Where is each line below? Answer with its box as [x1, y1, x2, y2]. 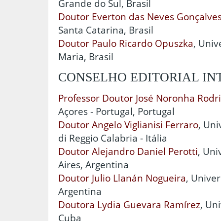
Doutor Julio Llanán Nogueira [58, 171, 186, 185]
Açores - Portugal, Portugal [58, 105, 175, 118]
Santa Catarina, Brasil [58, 23, 153, 37]
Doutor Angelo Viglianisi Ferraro [58, 118, 198, 132]
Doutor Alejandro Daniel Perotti [58, 145, 198, 158]
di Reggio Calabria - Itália [58, 131, 167, 145]
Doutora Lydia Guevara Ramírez [58, 198, 200, 212]
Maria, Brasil [58, 50, 113, 64]
